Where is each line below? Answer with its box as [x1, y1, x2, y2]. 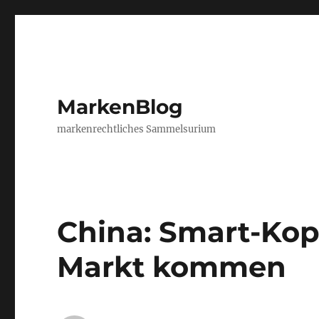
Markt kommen [57, 249, 287, 284]
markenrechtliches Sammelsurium [57, 123, 216, 135]
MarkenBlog [57, 95, 184, 119]
